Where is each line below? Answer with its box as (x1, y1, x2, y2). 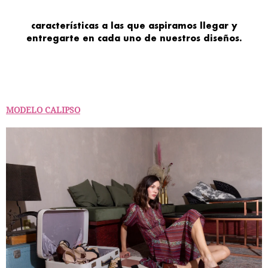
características (31, 20, 102, 32)
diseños (203, 32, 239, 44)
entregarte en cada (26, 32, 120, 44)
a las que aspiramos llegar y (101, 20, 237, 32)
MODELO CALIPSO (6, 104, 80, 116)
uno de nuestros (120, 32, 203, 44)
